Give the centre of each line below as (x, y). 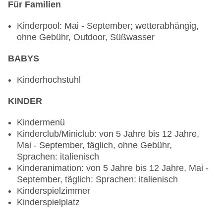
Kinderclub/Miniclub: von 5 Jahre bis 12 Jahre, (108, 134)
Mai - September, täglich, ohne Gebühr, (94, 145)
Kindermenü (41, 123)
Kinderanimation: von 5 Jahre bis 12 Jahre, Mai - (113, 168)
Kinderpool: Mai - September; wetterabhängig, (108, 26)
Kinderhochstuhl (49, 80)
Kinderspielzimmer (54, 191)
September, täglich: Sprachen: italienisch (97, 180)
